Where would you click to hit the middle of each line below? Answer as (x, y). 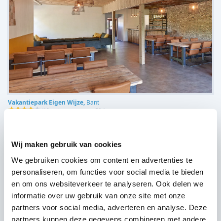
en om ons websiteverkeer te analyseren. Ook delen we (107, 184)
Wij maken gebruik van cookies (67, 144)
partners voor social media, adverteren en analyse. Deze (109, 207)
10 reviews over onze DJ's (74, 110)
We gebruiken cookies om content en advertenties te (102, 160)
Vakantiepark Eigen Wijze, (47, 102)
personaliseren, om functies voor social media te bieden (108, 172)
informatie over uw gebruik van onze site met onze (98, 195)
